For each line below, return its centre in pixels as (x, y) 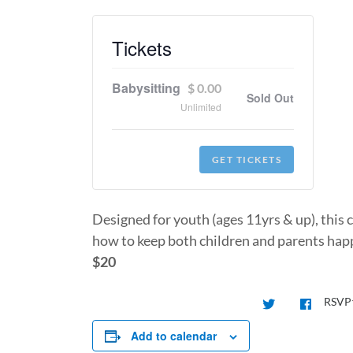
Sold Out (270, 97)
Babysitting (146, 88)
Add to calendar (174, 336)
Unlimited (201, 107)
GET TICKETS (246, 160)
